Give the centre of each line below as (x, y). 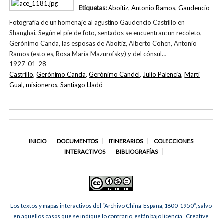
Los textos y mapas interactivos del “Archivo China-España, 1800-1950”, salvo (111, 205)
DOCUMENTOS (77, 141)
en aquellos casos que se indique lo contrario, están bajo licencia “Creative (111, 216)
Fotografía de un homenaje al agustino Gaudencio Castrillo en (97, 22)
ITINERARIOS (125, 141)
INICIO (37, 141)
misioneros (42, 84)
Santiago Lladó (82, 84)
